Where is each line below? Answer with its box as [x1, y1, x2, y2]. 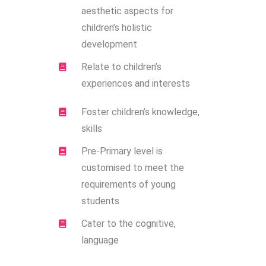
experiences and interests [81, 78, 190, 90]
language [81, 235, 119, 246]
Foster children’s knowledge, [81, 106, 199, 118]
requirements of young [81, 179, 176, 191]
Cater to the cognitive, [81, 218, 176, 230]
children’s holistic [81, 22, 152, 34]
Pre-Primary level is [81, 145, 163, 157]
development [81, 39, 137, 50]
